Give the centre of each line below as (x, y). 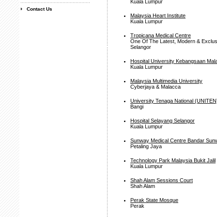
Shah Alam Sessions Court (162, 180)
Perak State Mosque (154, 200)
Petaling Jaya (146, 146)
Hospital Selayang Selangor (163, 121)
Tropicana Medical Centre (161, 35)
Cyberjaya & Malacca (155, 87)
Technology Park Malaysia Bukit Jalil (173, 160)
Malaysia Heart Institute (158, 15)
